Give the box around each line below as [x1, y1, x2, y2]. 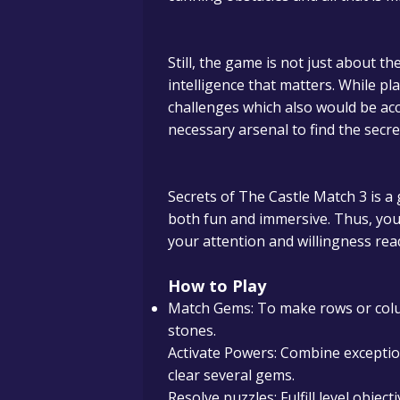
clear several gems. [168, 364, 295, 385]
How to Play [168, 274, 266, 296]
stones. [168, 320, 216, 340]
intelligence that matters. [168, 74, 335, 95]
